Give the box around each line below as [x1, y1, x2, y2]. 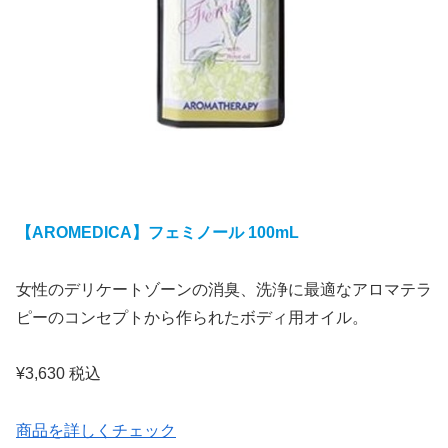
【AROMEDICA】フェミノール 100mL [16, 223, 299, 241]
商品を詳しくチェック [16, 422, 176, 440]
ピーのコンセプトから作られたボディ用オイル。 [16, 308, 368, 326]
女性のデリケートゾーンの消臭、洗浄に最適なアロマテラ [16, 280, 432, 298]
